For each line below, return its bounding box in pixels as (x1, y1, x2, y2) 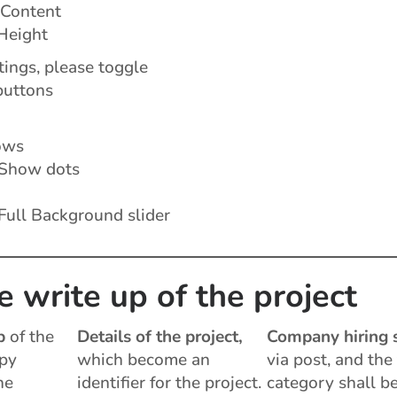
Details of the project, (76, 324, 243, 348)
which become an (76, 347, 210, 371)
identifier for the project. (76, 370, 261, 394)
